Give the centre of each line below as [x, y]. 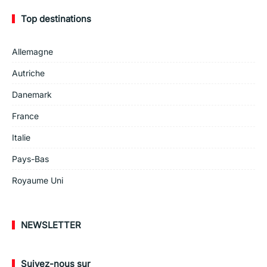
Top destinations [56, 18]
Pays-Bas [30, 159]
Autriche [28, 73]
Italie [21, 137]
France [25, 116]
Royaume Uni [38, 180]
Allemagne [32, 51]
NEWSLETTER [51, 225]
